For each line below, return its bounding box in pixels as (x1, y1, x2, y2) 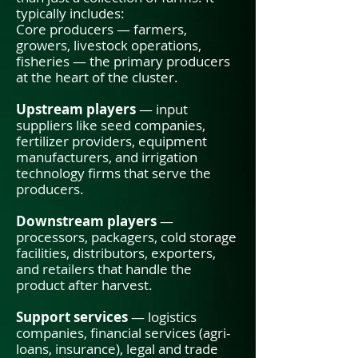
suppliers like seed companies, (16, 116, 205, 134)
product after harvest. (16, 276, 153, 294)
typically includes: (16, 4, 125, 22)
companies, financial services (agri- (16, 324, 230, 342)
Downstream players (16, 212, 160, 230)
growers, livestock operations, (16, 36, 201, 54)
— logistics (128, 308, 197, 326)
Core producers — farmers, (16, 20, 187, 38)
